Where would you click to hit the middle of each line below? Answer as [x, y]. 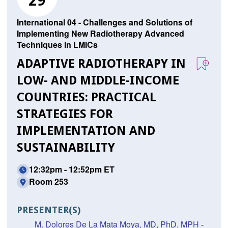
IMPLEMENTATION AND [86, 131]
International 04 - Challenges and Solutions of [104, 22]
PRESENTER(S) [48, 210]
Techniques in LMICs [57, 45]
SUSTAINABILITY [66, 148]
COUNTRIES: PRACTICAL [86, 97]
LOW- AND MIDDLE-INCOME [98, 81]
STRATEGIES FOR [65, 114]
